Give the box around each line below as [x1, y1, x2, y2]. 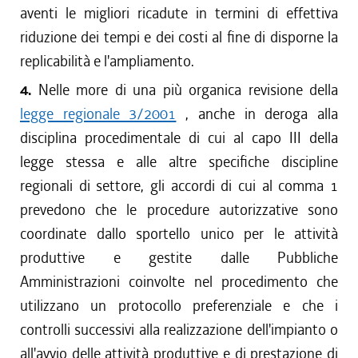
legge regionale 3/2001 [20, 104, 177, 124]
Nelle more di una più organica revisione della [38, 80, 338, 100]
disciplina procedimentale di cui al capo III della [20, 128, 338, 148]
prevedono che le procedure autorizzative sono [20, 200, 338, 220]
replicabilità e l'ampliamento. [20, 51, 194, 71]
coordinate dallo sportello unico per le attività [20, 224, 338, 244]
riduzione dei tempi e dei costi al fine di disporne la [20, 27, 338, 47]
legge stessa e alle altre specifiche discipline [20, 152, 338, 172]
